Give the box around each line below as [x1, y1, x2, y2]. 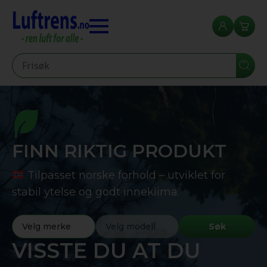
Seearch [11, 54, 55, 67]
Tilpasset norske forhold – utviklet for [24, 169, 225, 182]
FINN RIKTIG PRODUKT [12, 140, 226, 162]
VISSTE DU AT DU [12, 238, 200, 263]
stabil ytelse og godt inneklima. [12, 185, 179, 198]
